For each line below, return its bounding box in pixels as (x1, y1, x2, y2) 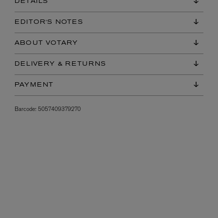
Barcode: (15, 105, 36, 113)
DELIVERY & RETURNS (15, 61, 107, 67)
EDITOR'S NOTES (15, 19, 83, 25)
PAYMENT (15, 82, 54, 88)
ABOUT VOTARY (15, 40, 78, 46)
